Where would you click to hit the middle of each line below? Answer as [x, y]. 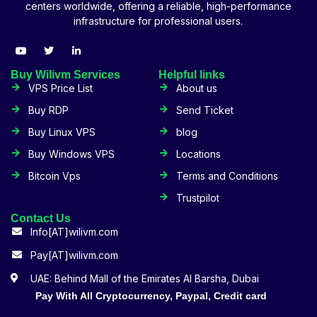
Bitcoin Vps [54, 175]
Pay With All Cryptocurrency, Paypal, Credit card [151, 295]
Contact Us [41, 218]
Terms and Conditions [227, 175]
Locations [198, 154]
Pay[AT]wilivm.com [74, 255]
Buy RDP [48, 110]
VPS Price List [60, 88]
